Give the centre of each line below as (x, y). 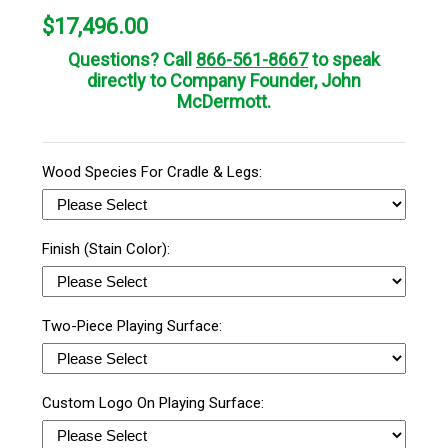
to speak (344, 60)
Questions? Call (132, 60)
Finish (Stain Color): (108, 249)
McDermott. (224, 102)
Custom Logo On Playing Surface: (155, 403)
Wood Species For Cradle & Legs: (154, 172)
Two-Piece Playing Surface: (134, 326)
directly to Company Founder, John (224, 81)
